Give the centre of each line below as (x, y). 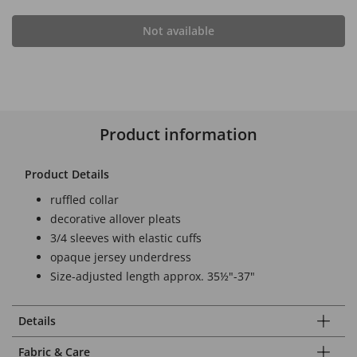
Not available (178, 31)
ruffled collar (84, 200)
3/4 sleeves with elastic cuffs (126, 238)
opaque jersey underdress (121, 257)
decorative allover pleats (116, 219)
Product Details (67, 174)
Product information (178, 134)
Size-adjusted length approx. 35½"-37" (153, 276)
